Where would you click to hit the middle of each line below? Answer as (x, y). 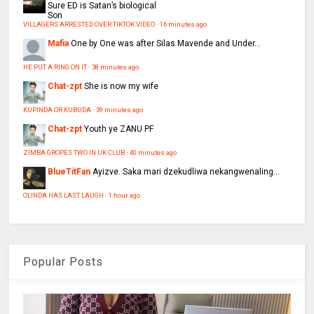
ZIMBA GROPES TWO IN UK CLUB (74, 153)
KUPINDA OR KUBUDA (57, 110)
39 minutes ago (120, 110)
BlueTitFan (69, 172)
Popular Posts (63, 262)
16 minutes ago (184, 25)
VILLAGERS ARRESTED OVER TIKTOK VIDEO (89, 25)
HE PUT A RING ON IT (55, 67)
